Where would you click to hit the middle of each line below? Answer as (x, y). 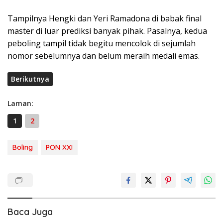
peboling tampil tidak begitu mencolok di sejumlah (102, 43)
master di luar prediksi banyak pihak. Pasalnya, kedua (107, 31)
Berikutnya (30, 79)
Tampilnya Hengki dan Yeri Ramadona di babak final (105, 18)
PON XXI (59, 147)
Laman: (20, 103)
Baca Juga (30, 212)
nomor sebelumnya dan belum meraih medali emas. (104, 56)
